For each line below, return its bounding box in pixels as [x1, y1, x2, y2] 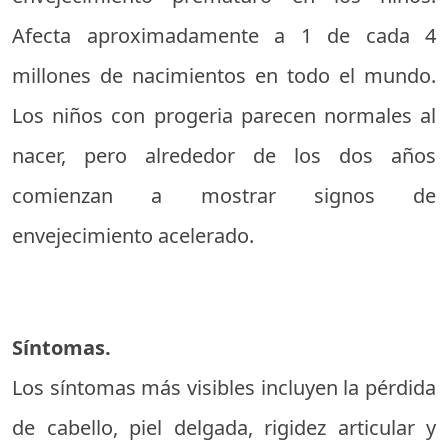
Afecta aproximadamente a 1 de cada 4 [12, 22, 436, 49]
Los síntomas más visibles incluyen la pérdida [12, 374, 436, 401]
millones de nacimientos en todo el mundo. [12, 62, 436, 89]
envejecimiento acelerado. [12, 222, 254, 249]
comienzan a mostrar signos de [12, 182, 436, 209]
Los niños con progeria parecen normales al [12, 102, 436, 129]
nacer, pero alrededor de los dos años [12, 142, 436, 169]
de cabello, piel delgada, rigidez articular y [12, 414, 436, 441]
